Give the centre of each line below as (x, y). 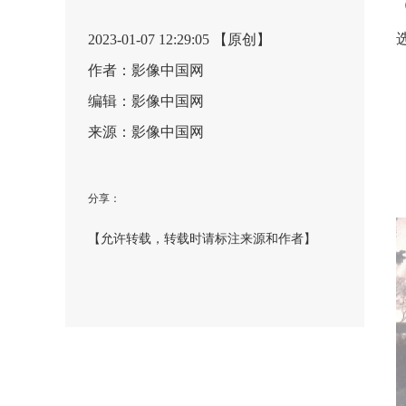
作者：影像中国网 (146, 70)
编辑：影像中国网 (146, 101)
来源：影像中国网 (146, 132)
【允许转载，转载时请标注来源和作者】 (202, 239)
